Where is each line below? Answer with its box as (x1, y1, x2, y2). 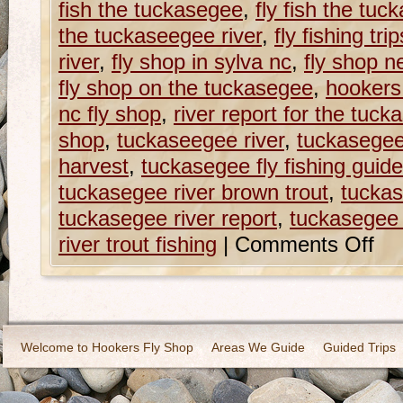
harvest (58, 155, 129, 178)
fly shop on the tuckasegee (58, 76, 313, 100)
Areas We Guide (211, 340, 305, 354)
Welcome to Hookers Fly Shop (21, 340, 193, 354)
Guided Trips (323, 340, 396, 354)
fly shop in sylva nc (112, 50, 291, 74)
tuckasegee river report (58, 207, 277, 230)
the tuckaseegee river (58, 24, 262, 48)
